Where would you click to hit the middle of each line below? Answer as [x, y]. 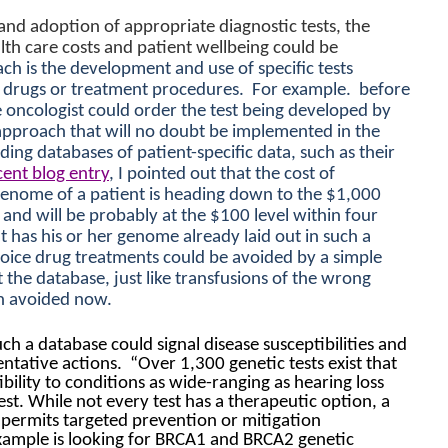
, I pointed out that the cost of [222, 174]
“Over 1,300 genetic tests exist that [263, 364]
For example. [303, 90]
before [384, 90]
